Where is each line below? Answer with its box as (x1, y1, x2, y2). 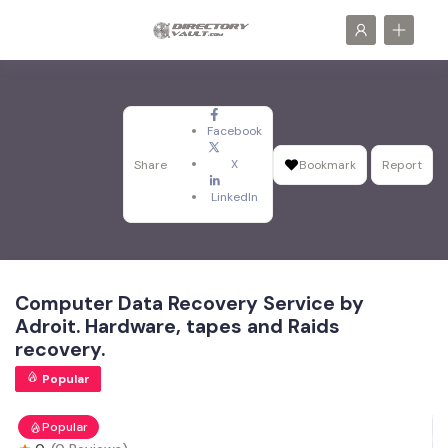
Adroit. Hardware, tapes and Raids (15, 314, 340, 339)
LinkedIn (211, 189, 258, 205)
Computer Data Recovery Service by (15, 291, 364, 316)
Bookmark (299, 156, 356, 173)
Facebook (207, 123, 262, 139)
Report (382, 156, 422, 173)
